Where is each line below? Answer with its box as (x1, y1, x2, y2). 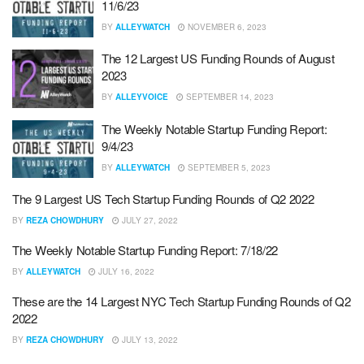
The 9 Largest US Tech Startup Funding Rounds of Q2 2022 (12, 190, 314, 207)
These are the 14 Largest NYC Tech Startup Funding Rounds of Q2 (12, 292, 351, 310)
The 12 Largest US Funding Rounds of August (102, 50, 335, 67)
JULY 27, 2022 (119, 214, 178, 226)
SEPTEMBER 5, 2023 (185, 161, 271, 173)
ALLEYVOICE (115, 91, 168, 102)
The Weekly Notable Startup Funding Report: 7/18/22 (12, 241, 278, 258)
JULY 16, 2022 (96, 266, 154, 277)
